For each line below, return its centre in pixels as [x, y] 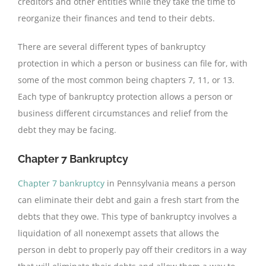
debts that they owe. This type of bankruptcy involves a [127, 217]
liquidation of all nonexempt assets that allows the [118, 233]
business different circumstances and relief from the [123, 113]
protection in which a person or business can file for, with [133, 63]
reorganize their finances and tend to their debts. [116, 18]
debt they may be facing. [67, 129]
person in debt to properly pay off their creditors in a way [132, 250]
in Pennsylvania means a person [170, 183]
